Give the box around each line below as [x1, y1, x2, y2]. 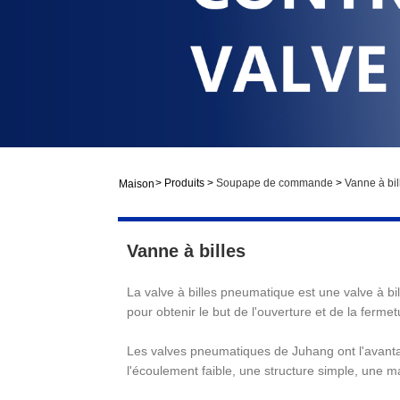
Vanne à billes [127, 241, 246, 261]
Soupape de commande [216, 177, 333, 189]
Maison [119, 178, 154, 190]
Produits [164, 177, 204, 189]
